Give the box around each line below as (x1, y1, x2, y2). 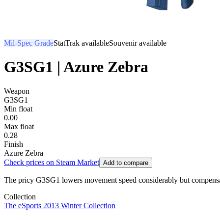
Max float (4, 122, 34, 131)
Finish (4, 139, 23, 148)
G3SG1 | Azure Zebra (4, 58, 148, 76)
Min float (4, 104, 32, 113)
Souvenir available (109, 39, 166, 47)
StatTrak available (54, 39, 109, 47)
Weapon (4, 86, 29, 95)
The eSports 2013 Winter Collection (4, 201, 115, 210)
